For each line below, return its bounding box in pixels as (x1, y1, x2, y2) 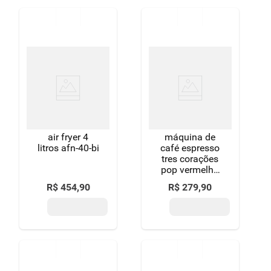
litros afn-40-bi (37, 142, 99, 154)
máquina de (165, 131, 216, 143)
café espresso (160, 142, 220, 154)
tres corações (162, 153, 219, 165)
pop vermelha (161, 164, 220, 175)
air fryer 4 (48, 131, 89, 143)
